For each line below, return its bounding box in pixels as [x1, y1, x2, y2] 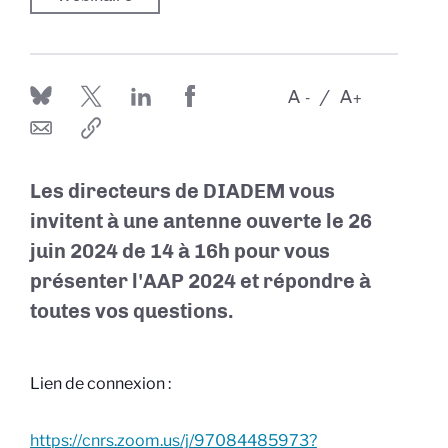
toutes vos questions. [30, 299, 234, 323]
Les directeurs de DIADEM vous [30, 179, 335, 203]
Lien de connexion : [30, 374, 174, 393]
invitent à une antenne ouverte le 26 [30, 209, 372, 233]
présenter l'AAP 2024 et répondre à [30, 269, 371, 293]
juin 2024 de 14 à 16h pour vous [30, 239, 330, 263]
